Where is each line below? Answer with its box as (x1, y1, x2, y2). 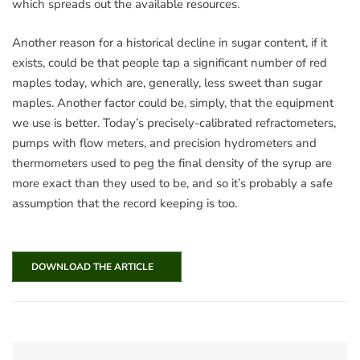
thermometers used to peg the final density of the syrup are (12, 154, 332, 171)
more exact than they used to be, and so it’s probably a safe (12, 174, 333, 191)
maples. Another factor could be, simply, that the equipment (12, 94, 333, 111)
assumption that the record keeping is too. (12, 194, 237, 211)
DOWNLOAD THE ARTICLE (27, 260, 153, 274)
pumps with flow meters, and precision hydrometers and (12, 134, 317, 151)
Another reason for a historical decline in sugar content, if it (12, 34, 327, 51)
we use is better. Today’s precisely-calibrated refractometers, (12, 114, 336, 131)
